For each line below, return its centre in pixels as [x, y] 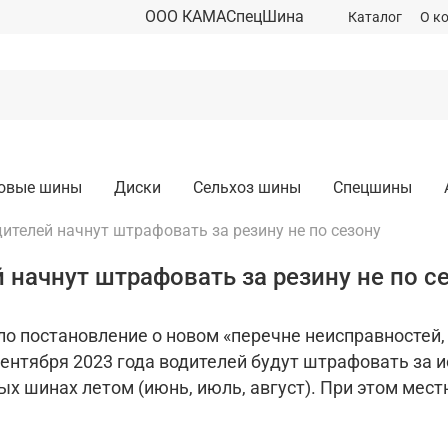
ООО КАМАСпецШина [224, 17]
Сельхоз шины [247, 187]
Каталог [375, 17]
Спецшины [372, 187]
